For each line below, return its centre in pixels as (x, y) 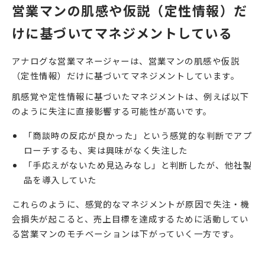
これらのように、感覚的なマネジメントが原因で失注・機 (131, 204)
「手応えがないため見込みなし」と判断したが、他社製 (138, 165)
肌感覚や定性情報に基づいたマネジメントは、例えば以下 (131, 96)
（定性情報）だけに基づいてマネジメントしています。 (126, 76)
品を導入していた (60, 180)
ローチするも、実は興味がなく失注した (106, 150)
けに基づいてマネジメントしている (122, 32)
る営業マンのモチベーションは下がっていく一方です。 (125, 234)
